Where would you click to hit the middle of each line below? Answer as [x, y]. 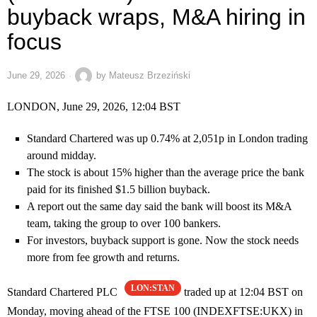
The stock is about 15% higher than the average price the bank [166, 173]
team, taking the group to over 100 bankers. [124, 224]
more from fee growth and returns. [103, 258]
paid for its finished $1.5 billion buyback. [119, 190]
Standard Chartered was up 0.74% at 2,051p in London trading [167, 139]
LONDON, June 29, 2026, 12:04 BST [94, 107]
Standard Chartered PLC [64, 292]
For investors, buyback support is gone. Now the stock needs [163, 241]
